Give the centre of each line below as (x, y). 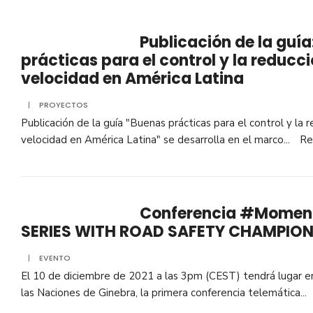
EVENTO (55, 258)
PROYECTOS (64, 105)
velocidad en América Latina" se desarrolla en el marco (152, 140)
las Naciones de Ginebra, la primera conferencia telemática (161, 293)
